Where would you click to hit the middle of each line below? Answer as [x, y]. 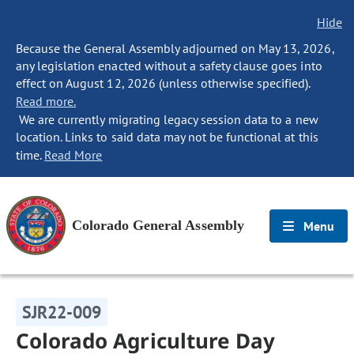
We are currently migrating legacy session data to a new [167, 119]
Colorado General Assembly [158, 225]
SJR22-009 [62, 312]
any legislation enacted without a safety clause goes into [169, 66]
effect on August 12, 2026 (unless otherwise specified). [163, 83]
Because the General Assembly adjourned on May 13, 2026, [175, 48]
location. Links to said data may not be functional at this [167, 137]
